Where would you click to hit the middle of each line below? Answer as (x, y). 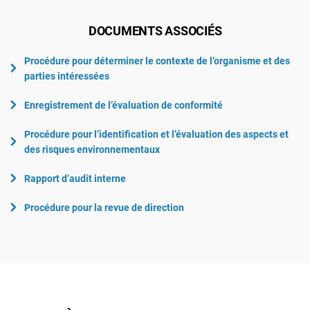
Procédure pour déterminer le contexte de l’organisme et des (157, 61)
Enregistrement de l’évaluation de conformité (124, 105)
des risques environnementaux (92, 149)
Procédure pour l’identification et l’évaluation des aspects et (156, 134)
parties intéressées (67, 76)
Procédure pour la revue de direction (104, 207)
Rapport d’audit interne (75, 178)
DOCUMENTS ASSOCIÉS (155, 30)
